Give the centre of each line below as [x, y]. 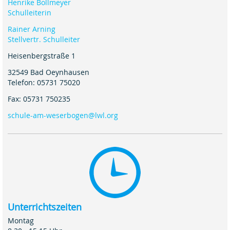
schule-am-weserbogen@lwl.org [63, 116]
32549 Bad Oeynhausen [49, 72]
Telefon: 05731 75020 [44, 83]
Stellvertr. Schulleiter [44, 40]
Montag [22, 221]
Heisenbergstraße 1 [42, 56]
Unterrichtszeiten [45, 207]
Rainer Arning [32, 29]
